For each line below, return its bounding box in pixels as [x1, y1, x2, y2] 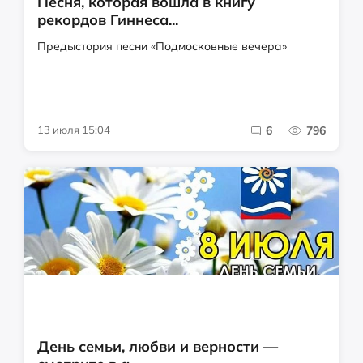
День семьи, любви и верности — [37, 337, 278, 356]
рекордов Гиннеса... [37, 11, 178, 29]
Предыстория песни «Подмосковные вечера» [37, 39, 287, 53]
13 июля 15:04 [37, 123, 110, 136]
